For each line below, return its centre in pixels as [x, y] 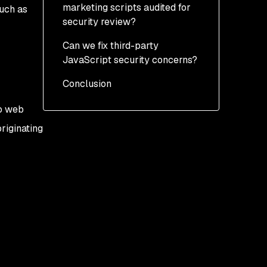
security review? [99, 22]
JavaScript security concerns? [130, 60]
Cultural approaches [122, 108]
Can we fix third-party [111, 46]
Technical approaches [126, 84]
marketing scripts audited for [127, 7]
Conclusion [87, 84]
